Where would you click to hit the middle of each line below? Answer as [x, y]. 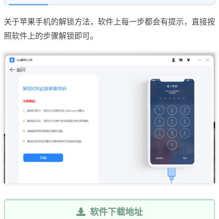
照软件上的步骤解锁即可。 [51, 36]
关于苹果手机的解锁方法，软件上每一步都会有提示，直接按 [109, 22]
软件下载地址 [115, 212]
